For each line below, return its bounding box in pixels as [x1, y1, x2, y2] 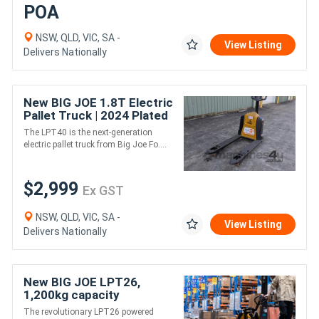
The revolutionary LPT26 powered [23, 306, 154, 317]
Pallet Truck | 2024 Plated [23, 108, 168, 122]
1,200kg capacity [23, 287, 120, 302]
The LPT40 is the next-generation [23, 127, 152, 137]
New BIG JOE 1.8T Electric [23, 95, 173, 110]
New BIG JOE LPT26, [23, 274, 140, 289]
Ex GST [83, 182, 124, 198]
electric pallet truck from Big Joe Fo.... [23, 139, 167, 150]
